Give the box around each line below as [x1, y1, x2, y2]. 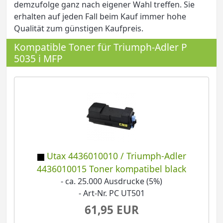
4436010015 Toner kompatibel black [37, 163, 186, 175]
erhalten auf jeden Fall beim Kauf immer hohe [14, 10, 186, 22]
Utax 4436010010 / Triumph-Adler [46, 150, 186, 162]
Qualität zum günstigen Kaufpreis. [14, 22, 143, 34]
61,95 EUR [84, 202, 139, 218]
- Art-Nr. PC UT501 [78, 188, 145, 199]
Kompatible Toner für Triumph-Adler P [14, 40, 187, 54]
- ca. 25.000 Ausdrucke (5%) [61, 176, 162, 187]
